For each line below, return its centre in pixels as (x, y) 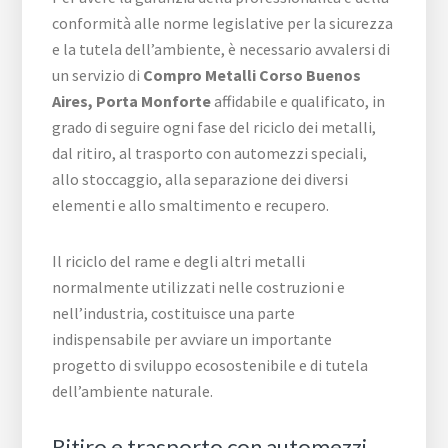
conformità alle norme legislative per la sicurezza (223, 23)
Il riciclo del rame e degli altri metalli (179, 261)
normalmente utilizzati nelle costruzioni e (199, 287)
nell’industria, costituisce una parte (174, 313)
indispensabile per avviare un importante (192, 339)
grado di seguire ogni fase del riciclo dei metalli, (214, 127)
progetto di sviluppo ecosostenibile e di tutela (210, 365)
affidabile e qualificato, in (298, 101)
